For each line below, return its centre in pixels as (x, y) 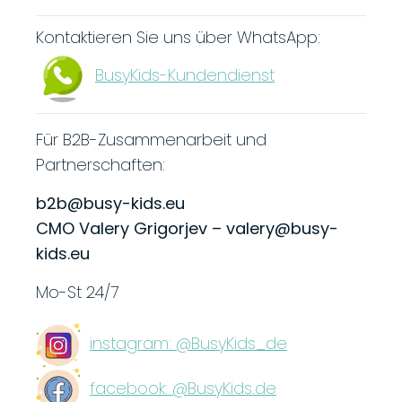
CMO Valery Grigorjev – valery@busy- (187, 228)
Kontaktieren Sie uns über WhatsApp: (178, 37)
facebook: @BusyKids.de (183, 388)
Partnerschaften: (103, 164)
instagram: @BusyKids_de (188, 343)
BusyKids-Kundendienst (185, 74)
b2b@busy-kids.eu (110, 203)
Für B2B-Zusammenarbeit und (151, 139)
